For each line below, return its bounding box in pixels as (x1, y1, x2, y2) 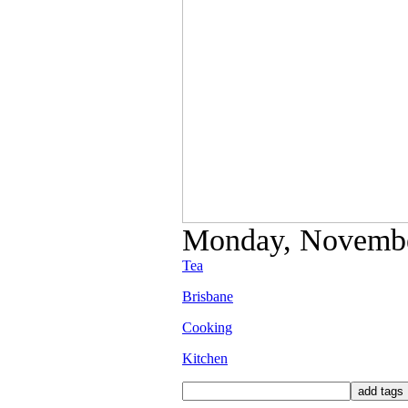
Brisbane (182, 289, 233, 304)
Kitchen (182, 351, 228, 366)
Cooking (182, 320, 232, 335)
